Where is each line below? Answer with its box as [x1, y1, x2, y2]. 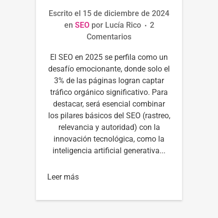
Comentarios [87, 32, 131, 41]
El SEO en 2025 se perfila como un [50, 52, 168, 62]
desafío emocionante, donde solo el [48, 64, 170, 73]
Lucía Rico [105, 20, 141, 30]
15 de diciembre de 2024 [83, 8, 169, 18]
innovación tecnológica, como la [54, 134, 164, 144]
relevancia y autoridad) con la [58, 122, 160, 132]
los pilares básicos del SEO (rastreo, [48, 110, 170, 120]
